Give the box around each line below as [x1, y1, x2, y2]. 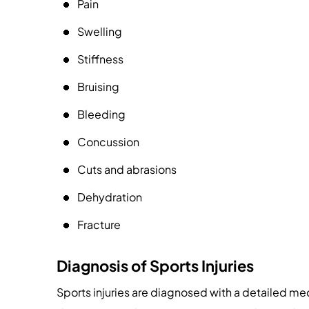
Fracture [77, 217, 121, 232]
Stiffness [77, 52, 123, 66]
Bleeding [77, 107, 126, 121]
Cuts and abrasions [77, 162, 177, 177]
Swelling [77, 24, 122, 39]
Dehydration [77, 190, 142, 204]
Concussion [77, 134, 139, 149]
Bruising [77, 79, 119, 94]
